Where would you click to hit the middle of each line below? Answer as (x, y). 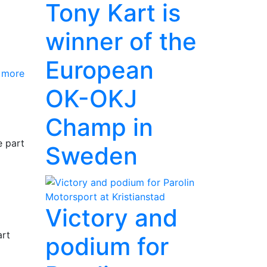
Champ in (99, 127)
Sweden (91, 156)
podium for (107, 246)
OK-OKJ (91, 99)
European (100, 70)
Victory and (111, 218)
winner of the (121, 41)
